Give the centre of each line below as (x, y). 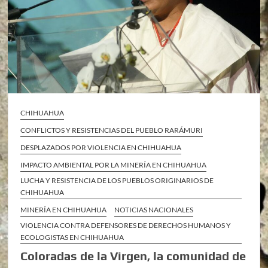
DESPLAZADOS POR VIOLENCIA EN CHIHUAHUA (101, 147)
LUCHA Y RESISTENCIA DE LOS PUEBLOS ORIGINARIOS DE (117, 180)
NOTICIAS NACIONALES (154, 209)
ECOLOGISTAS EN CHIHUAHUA (72, 237)
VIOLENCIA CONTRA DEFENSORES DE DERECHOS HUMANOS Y (126, 225)
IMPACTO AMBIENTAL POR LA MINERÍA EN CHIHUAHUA (114, 165)
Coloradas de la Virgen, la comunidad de (133, 255)
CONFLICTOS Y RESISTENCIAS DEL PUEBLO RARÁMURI (112, 130)
